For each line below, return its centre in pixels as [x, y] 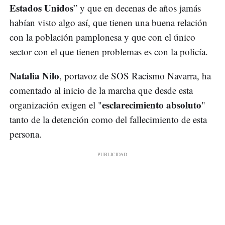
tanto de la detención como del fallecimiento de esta [108, 120]
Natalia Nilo [34, 76]
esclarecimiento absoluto [152, 105]
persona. [26, 134]
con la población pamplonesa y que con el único [102, 37]
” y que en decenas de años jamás [137, 8]
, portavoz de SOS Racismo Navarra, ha [135, 76]
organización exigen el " [56, 105]
